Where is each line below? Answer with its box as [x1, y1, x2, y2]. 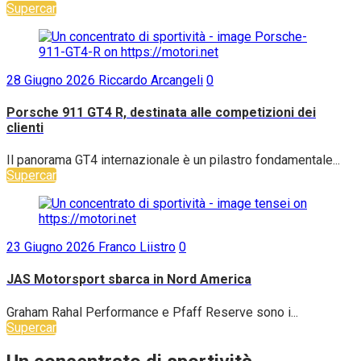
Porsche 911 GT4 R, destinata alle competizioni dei [6, 104, 316, 120]
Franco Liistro [98, 239, 176, 255]
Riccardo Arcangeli [98, 72, 203, 88]
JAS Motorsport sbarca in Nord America [6, 272, 251, 288]
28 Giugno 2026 [6, 72, 98, 88]
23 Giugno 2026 [6, 239, 98, 255]
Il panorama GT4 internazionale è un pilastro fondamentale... [6, 152, 340, 168]
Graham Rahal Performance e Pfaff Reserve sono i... [6, 304, 298, 320]
